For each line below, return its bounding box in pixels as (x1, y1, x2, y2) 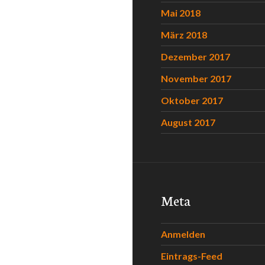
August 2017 (161, 117, 215, 128)
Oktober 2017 (161, 95, 223, 106)
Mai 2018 (161, 7, 201, 18)
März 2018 (161, 29, 207, 40)
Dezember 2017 (161, 51, 230, 62)
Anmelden (161, 228, 205, 240)
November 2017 (161, 73, 231, 84)
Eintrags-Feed (161, 250, 222, 261)
